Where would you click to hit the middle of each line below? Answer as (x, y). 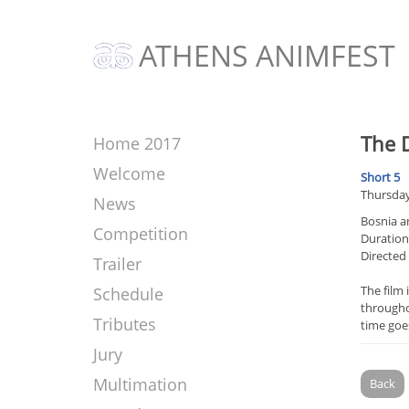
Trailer (117, 264)
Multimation (140, 384)
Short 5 (380, 178)
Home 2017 (137, 143)
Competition (141, 234)
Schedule (128, 294)
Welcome (129, 173)
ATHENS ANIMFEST (267, 55)
